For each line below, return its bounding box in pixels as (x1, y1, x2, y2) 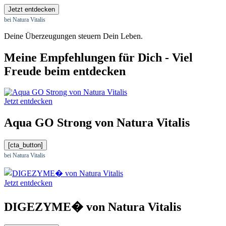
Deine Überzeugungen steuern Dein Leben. (4, 31, 143, 40)
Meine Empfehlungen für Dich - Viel (4, 50, 193, 64)
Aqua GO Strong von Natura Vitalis (4, 116, 190, 130)
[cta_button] (8, 141, 43, 149)
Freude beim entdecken (4, 64, 126, 78)
